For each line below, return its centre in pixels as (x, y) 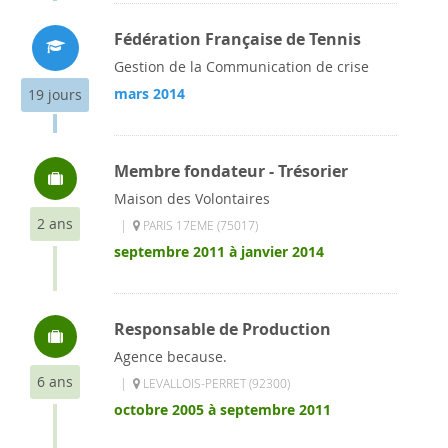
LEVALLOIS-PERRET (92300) (215, 383)
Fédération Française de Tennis (237, 39)
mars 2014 (149, 93)
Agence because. (170, 356)
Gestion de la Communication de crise (241, 66)
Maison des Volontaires (192, 198)
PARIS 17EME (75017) (199, 225)
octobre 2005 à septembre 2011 (222, 409)
